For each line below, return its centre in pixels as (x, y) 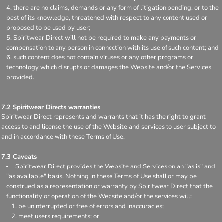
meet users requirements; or (59, 216)
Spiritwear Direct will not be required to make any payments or (105, 37)
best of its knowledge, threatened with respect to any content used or (107, 18)
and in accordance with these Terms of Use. (63, 137)
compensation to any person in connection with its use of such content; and (112, 47)
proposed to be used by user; (48, 28)
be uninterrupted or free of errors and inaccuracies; (91, 206)
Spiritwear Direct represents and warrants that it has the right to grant (104, 117)
